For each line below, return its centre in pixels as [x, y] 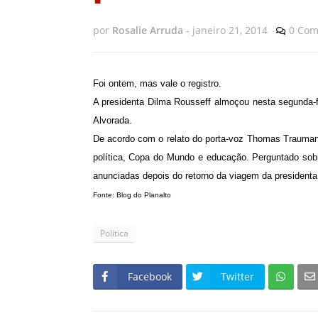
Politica [114, 234]
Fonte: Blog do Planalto [132, 195]
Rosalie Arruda [147, 31]
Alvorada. [114, 121]
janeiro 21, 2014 [230, 31]
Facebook [149, 277]
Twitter [237, 277]
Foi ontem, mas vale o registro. [157, 84]
